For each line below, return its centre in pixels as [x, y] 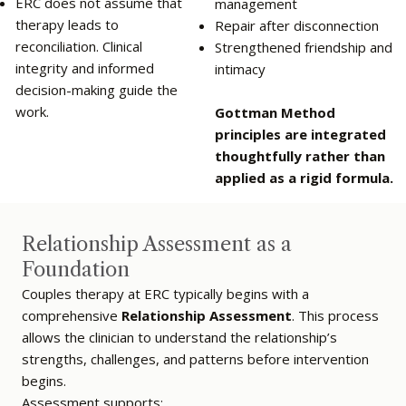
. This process [336, 315]
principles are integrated [300, 134]
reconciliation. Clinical [78, 46]
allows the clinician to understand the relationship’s [180, 337]
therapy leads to [67, 24]
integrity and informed [84, 68]
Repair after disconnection [296, 25]
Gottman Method [275, 112]
